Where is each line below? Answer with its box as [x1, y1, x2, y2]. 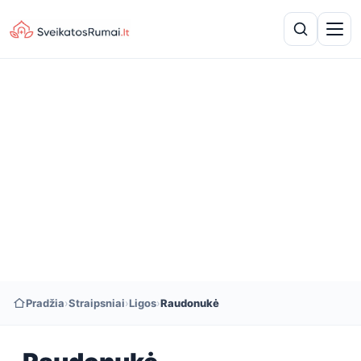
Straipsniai [68, 297, 125, 309]
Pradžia [26, 297, 64, 309]
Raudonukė [160, 297, 219, 309]
